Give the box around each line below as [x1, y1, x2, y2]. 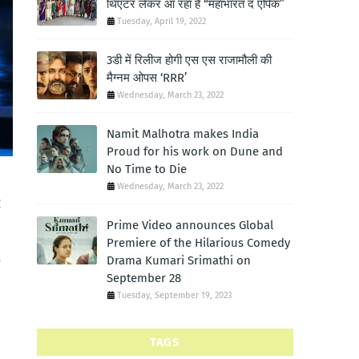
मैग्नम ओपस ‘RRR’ [107, 71, 187, 85]
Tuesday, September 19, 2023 [117, 290, 232, 301]
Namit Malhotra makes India [107, 127, 259, 141]
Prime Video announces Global [107, 218, 273, 232]
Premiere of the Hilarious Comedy [107, 236, 290, 250]
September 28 [107, 271, 181, 285]
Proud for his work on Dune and [107, 144, 283, 159]
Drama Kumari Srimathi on [107, 253, 251, 268]
